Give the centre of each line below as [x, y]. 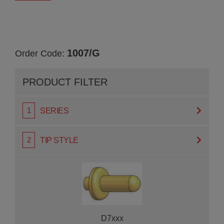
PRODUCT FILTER [65, 82]
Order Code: [41, 53]
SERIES [54, 110]
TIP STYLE [59, 140]
